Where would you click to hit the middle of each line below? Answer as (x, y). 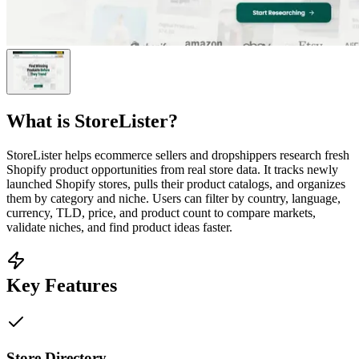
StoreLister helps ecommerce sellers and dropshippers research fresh (178, 155)
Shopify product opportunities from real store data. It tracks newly (172, 169)
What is (40, 121)
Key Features (62, 285)
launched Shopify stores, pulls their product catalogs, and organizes (176, 184)
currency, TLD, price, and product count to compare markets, (161, 212)
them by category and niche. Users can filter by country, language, (173, 198)
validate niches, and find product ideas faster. (119, 227)
